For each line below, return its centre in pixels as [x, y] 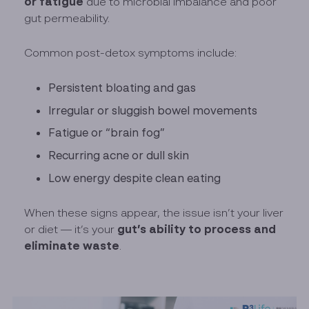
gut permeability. [67, 18]
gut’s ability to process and [197, 229]
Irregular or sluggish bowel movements [153, 110]
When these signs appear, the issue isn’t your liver [154, 213]
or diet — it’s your [71, 229]
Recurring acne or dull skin [119, 156]
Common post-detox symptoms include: [131, 53]
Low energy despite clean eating [135, 178]
